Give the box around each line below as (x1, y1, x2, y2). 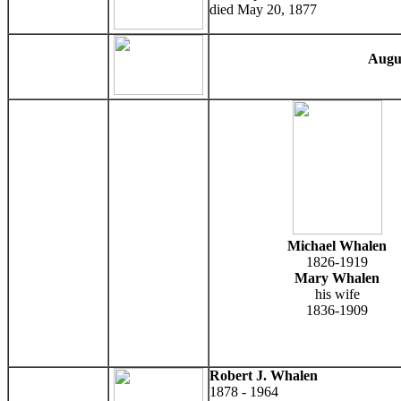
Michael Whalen (287, 237, 387, 253)
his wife (314, 286, 360, 302)
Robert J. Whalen (209, 367, 318, 383)
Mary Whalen (294, 269, 380, 286)
